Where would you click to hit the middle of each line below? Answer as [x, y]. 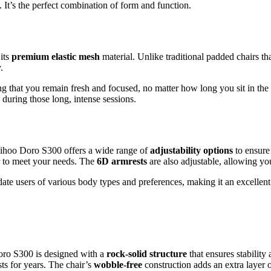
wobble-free [118, 264]
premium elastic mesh [56, 56]
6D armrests [122, 161]
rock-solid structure [147, 253]
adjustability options [191, 150]
